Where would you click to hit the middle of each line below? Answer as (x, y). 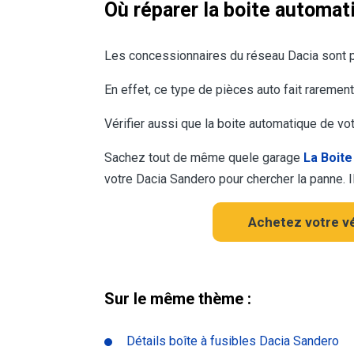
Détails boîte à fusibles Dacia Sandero (233, 341)
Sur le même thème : (178, 299)
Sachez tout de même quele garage (204, 158)
